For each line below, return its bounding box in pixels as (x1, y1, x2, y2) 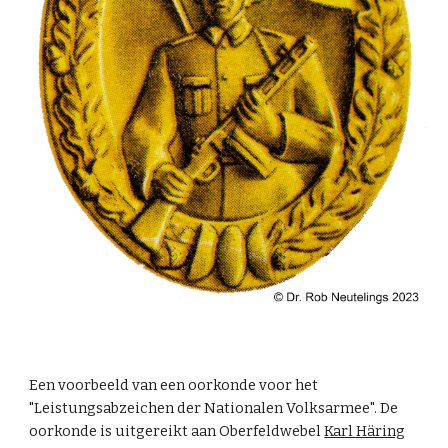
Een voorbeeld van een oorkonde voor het (29, 376, 319, 395)
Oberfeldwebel (219, 422, 325, 441)
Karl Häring (324, 422, 406, 441)
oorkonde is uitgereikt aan (29, 422, 220, 441)
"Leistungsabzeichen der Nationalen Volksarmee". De (29, 399, 399, 418)
